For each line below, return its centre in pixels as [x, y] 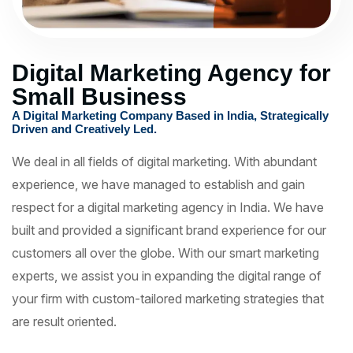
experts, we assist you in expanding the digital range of [167, 275]
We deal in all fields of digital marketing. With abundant [164, 161]
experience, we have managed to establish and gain [158, 184]
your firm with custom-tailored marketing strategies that [168, 298]
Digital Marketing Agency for [171, 72]
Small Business [99, 96]
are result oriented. [64, 321]
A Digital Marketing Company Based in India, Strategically [170, 115]
